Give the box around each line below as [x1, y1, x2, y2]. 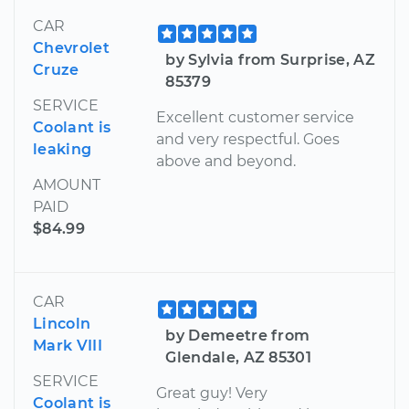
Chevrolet [33, 39, 110, 58]
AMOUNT [33, 176, 100, 194]
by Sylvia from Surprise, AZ [165, 51, 375, 69]
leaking [33, 141, 92, 159]
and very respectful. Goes [156, 131, 341, 149]
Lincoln [33, 315, 91, 333]
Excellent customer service [156, 109, 355, 127]
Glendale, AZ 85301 [165, 349, 312, 367]
